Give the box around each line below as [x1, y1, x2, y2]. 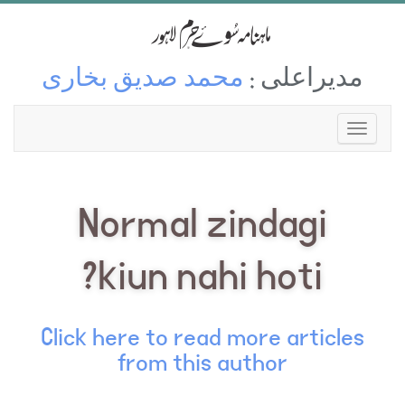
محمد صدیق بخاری [42, 63, 244, 99]
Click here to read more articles [41, 320, 364, 356]
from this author [118, 345, 287, 381]
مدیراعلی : [244, 63, 363, 99]
